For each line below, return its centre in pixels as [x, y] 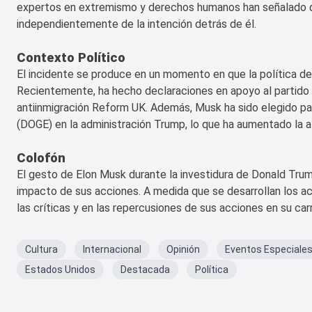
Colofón [41, 158]
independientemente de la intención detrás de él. [136, 24]
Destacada [145, 270]
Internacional [112, 250]
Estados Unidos [60, 270]
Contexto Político [71, 58]
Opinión [183, 250]
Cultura [41, 250]
